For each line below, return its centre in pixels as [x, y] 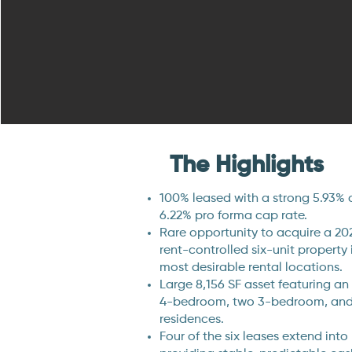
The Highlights [246, 166]
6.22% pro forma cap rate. [233, 216]
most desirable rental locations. [251, 268]
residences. [191, 320]
